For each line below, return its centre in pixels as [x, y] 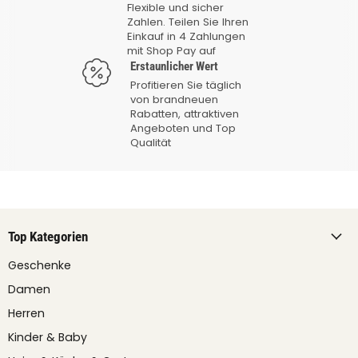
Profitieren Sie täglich [186, 85]
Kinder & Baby [48, 337]
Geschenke [40, 265]
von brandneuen [174, 99]
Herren [26, 313]
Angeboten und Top [183, 128]
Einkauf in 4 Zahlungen [186, 36]
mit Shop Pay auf [171, 50]
